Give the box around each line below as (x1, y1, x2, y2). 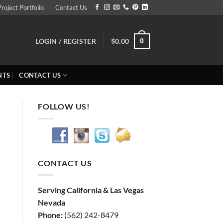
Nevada (38, 198, 65, 208)
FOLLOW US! (38, 102, 90, 111)
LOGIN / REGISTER (35, 36, 96, 45)
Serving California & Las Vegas (38, 185, 144, 195)
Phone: (38, 210, 63, 220)
